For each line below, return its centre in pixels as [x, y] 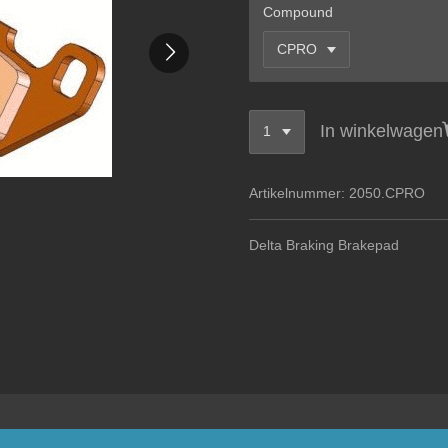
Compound [298, 12]
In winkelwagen [381, 131]
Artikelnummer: [297, 192]
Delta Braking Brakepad [324, 244]
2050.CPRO [387, 192]
